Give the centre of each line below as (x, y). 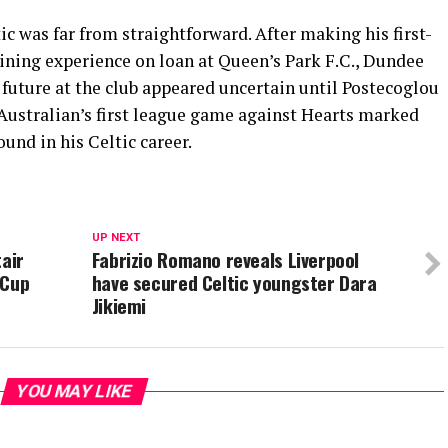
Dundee (393, 61)
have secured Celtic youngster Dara (234, 283)
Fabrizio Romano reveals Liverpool (225, 260)
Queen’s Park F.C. (286, 61)
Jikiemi (119, 306)
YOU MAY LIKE (74, 391)
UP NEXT (115, 238)
